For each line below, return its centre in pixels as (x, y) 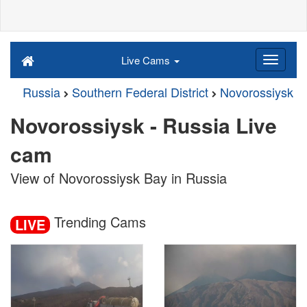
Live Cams (147, 60)
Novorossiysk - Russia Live (144, 125)
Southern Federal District (140, 92)
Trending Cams (98, 222)
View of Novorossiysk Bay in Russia (119, 178)
